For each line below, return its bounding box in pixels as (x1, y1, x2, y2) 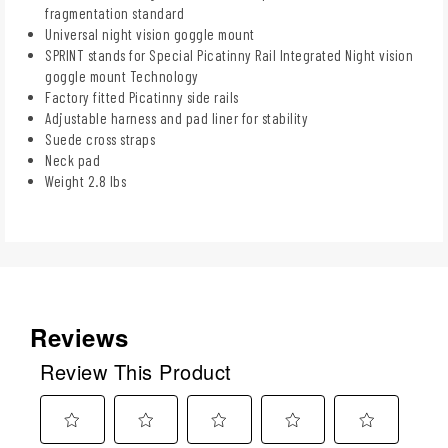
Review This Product (40, 356, 232, 386)
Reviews (30, 319, 129, 354)
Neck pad (45, 150, 100, 169)
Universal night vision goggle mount (45, 24, 255, 43)
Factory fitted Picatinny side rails (45, 87, 239, 106)
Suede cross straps (45, 129, 155, 148)
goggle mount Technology (45, 66, 199, 85)
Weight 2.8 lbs (45, 171, 126, 190)
